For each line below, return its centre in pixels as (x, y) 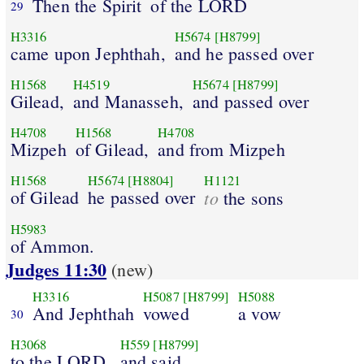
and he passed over (244, 53)
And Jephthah (83, 313)
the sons (251, 197)
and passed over (251, 101)
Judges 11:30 (56, 270)
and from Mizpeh (221, 149)
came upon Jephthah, (88, 53)
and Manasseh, (128, 101)
